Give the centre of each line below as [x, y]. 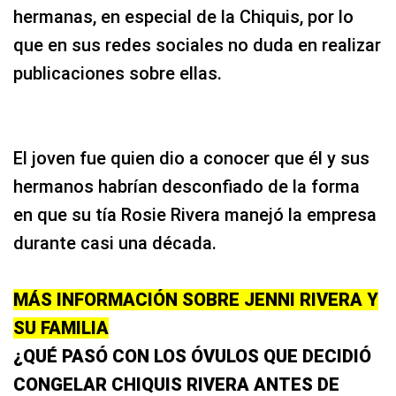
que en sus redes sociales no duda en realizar [197, 45]
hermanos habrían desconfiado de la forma [187, 186]
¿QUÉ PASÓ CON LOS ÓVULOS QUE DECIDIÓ [192, 356]
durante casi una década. [115, 243]
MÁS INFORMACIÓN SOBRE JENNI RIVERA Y [196, 299]
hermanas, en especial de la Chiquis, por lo [183, 16]
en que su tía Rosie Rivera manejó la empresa [195, 214]
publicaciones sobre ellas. [118, 73]
